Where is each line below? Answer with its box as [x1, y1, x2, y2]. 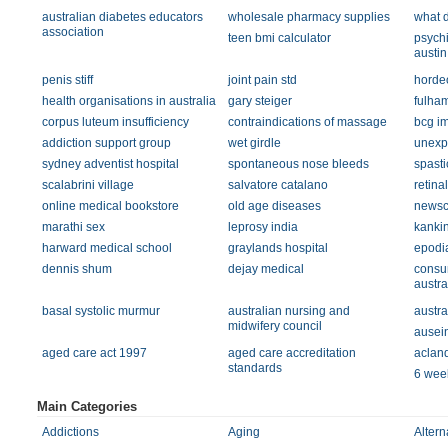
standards [227, 361, 282, 375]
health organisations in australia [42, 94, 216, 108]
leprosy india [227, 220, 298, 234]
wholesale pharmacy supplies [227, 10, 390, 24]
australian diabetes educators [42, 10, 203, 24]
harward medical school [42, 241, 172, 255]
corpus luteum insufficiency [42, 115, 189, 129]
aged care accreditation [227, 346, 356, 360]
